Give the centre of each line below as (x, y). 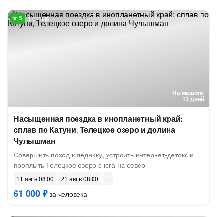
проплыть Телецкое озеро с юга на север (79, 165)
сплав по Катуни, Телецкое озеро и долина (94, 130)
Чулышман (35, 141)
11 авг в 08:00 (35, 178)
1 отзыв (38, 18)
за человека (67, 194)
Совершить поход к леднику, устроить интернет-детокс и (104, 155)
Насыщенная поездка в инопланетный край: (98, 118)
